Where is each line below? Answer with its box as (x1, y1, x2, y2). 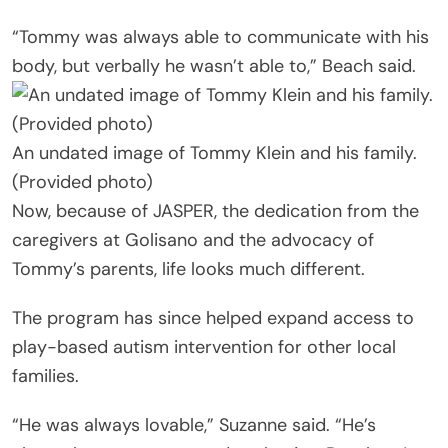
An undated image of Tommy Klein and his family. (12, 140, 417, 165)
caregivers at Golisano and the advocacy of (12, 227, 374, 252)
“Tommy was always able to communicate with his (12, 24, 429, 49)
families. (12, 363, 79, 388)
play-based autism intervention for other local (12, 334, 396, 359)
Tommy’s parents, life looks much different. (12, 256, 365, 281)
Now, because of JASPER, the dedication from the (12, 198, 419, 223)
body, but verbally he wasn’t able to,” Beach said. (12, 53, 416, 78)
